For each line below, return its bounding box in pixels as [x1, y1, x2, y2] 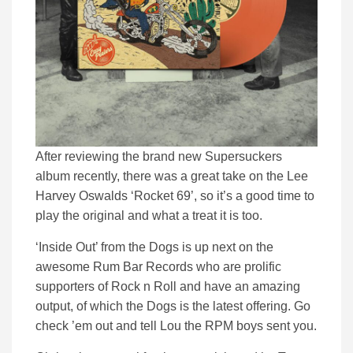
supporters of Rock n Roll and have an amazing [35, 280, 300, 294]
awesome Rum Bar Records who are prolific [35, 260, 281, 274]
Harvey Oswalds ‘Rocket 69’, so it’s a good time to [35, 189, 314, 203]
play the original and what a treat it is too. [35, 209, 262, 223]
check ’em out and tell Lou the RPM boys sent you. [35, 319, 317, 333]
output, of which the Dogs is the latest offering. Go [35, 299, 310, 314]
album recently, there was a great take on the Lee [35, 169, 308, 184]
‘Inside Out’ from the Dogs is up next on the [35, 240, 273, 255]
